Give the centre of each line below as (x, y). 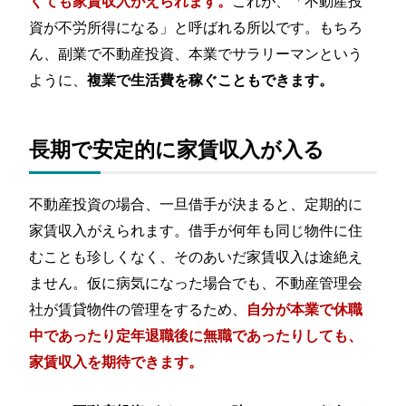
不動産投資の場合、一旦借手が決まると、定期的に (196, 203)
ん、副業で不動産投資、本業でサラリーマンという (196, 53)
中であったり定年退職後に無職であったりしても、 (196, 335)
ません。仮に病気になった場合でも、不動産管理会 (196, 282)
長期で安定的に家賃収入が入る (177, 148)
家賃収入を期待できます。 (116, 362)
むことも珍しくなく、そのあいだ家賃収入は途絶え (196, 256)
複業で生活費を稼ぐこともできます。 (211, 80)
